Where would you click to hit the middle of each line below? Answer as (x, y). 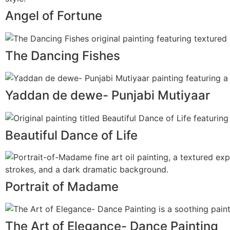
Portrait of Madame (62, 186)
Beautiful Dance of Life (71, 135)
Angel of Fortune (54, 15)
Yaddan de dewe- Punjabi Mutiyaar (108, 95)
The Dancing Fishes (63, 55)
